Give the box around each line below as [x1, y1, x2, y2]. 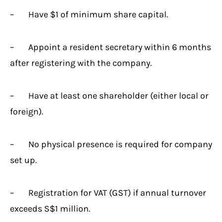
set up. [10, 154, 37, 166]
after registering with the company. [10, 57, 152, 68]
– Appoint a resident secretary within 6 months [10, 41, 211, 53]
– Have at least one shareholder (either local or [10, 90, 209, 101]
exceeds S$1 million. [10, 203, 90, 214]
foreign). [10, 106, 43, 117]
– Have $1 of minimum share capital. [10, 8, 168, 20]
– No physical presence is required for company [10, 138, 212, 150]
